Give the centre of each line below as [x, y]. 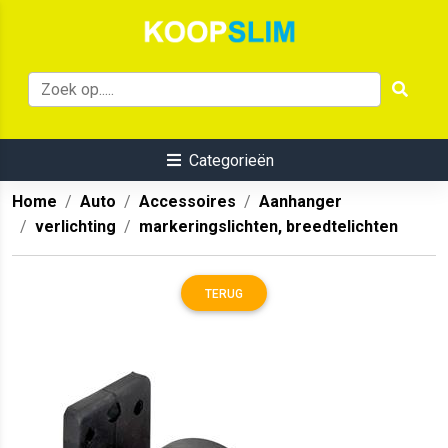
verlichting [75, 227]
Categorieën [231, 161]
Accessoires [187, 202]
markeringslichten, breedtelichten [268, 227]
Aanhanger [300, 202]
